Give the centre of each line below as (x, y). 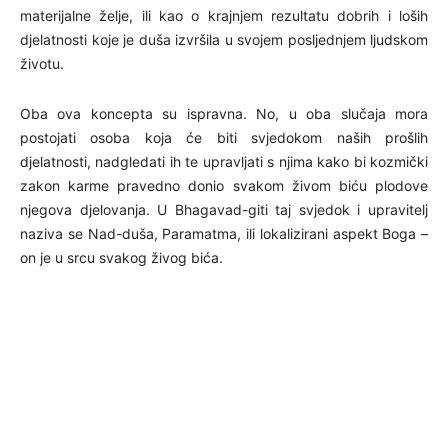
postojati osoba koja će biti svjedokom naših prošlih (224, 137)
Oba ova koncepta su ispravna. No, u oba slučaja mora (224, 113)
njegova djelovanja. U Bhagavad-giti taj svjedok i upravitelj (224, 209)
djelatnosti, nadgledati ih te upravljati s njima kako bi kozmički (224, 161)
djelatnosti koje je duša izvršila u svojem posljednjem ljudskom (224, 39)
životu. (42, 63)
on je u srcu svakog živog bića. (121, 257)
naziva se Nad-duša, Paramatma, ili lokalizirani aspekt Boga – (224, 233)
